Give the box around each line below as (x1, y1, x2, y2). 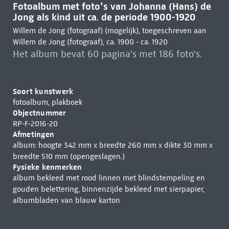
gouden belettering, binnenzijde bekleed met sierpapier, (12, 185, 204, 194)
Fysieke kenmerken (12, 162, 82, 172)
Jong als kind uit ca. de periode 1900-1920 (12, 11, 196, 23)
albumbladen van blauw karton (12, 196, 120, 205)
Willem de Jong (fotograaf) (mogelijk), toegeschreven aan (12, 26, 207, 35)
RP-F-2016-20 (12, 119, 58, 128)
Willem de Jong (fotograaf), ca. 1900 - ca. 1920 (12, 37, 168, 47)
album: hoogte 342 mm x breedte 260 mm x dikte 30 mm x (12, 141, 213, 150)
